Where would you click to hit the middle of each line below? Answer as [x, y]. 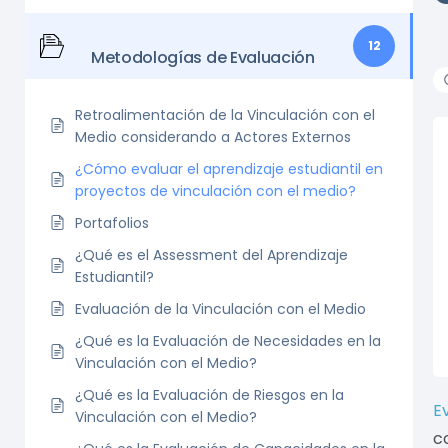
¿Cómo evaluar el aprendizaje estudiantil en [229, 168]
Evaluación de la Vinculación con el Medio [220, 308]
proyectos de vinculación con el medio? [215, 190]
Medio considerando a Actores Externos [213, 136]
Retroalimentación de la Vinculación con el [225, 114]
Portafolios [112, 222]
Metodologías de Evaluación [203, 57]
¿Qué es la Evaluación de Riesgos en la [209, 394]
